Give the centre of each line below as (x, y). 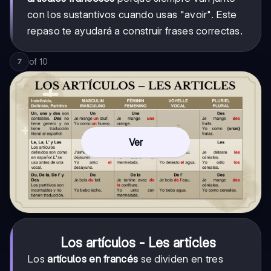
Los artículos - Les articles (138, 243)
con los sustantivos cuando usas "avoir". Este (132, 15)
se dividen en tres (181, 259)
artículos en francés (93, 259)
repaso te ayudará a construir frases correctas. (135, 31)
